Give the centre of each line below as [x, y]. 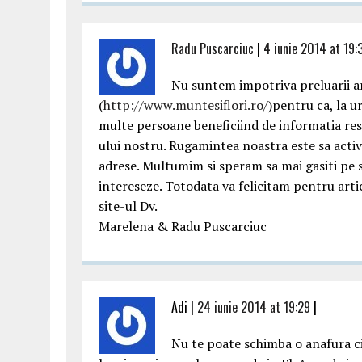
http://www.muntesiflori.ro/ [186, 105]
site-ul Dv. [128, 206]
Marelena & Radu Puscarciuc [183, 226]
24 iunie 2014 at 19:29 [254, 307]
